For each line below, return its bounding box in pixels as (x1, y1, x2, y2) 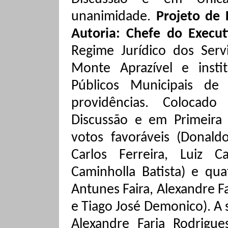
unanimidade (71, 10, 147, 24)
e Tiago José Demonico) (71, 200, 207, 215)
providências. (71, 96, 149, 111)
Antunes (71, 183, 123, 197)
